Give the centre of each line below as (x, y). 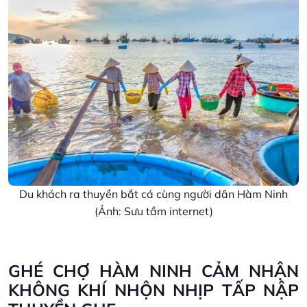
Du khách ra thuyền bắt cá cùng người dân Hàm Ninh (153, 194)
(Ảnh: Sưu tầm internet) (153, 211)
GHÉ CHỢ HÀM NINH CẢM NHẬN (153, 270)
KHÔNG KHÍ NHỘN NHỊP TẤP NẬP (153, 290)
